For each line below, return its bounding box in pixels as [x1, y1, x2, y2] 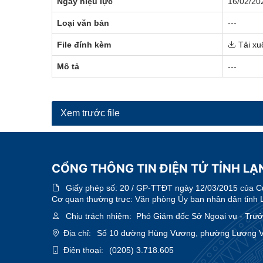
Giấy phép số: [66, 183, 120, 193]
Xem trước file [60, 107, 120, 118]
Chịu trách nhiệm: [66, 211, 131, 221]
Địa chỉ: [63, 228, 91, 238]
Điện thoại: [63, 245, 103, 255]
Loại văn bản [57, 18, 109, 28]
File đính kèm [57, 39, 111, 49]
